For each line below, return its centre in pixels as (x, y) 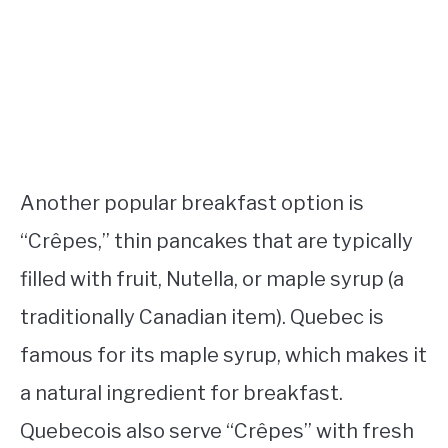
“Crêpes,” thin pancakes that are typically (216, 241)
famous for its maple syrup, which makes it (223, 355)
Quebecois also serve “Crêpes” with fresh (217, 431)
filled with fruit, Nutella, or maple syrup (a (212, 279)
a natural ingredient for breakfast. (181, 393)
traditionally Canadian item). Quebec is (202, 317)
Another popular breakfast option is (192, 203)
